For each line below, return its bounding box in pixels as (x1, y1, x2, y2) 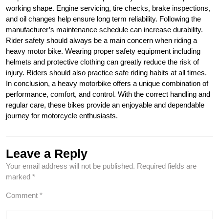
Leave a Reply (6, 147, 88, 160)
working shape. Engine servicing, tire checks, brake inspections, (6, 4, 210, 12)
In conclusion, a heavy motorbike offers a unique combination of (6, 79, 208, 88)
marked (6, 173, 32, 181)
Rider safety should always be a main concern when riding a (6, 36, 197, 44)
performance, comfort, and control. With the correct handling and (6, 90, 210, 98)
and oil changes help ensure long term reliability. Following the (6, 15, 201, 23)
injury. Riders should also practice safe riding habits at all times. (6, 68, 207, 77)
